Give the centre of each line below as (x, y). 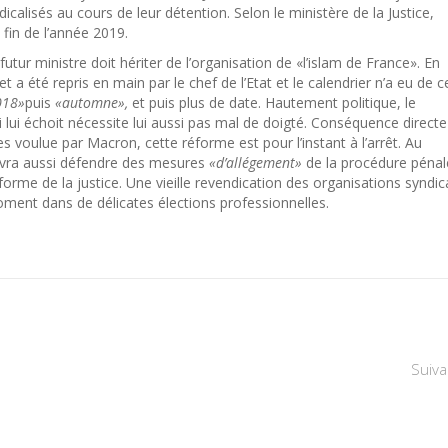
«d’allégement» (255, 162)
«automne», (91, 102)
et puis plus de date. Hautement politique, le (272, 102)
